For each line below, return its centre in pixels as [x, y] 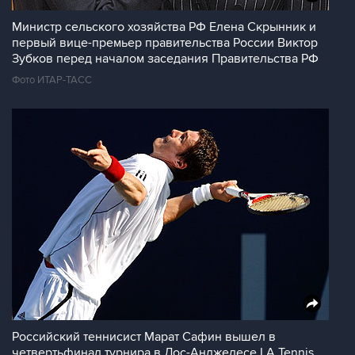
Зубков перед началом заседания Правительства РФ [165, 59]
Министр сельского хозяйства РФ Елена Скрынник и [164, 27]
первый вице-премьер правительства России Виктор [165, 43]
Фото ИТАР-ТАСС [52, 80]
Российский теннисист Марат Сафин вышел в [144, 337]
